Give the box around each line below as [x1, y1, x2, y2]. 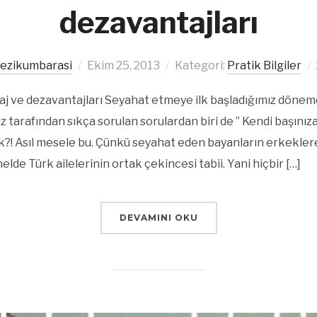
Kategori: [174, 59, 227, 72]
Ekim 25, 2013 [86, 59, 160, 72]
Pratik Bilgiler [226, 59, 301, 72]
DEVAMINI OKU [119, 212, 198, 223]
